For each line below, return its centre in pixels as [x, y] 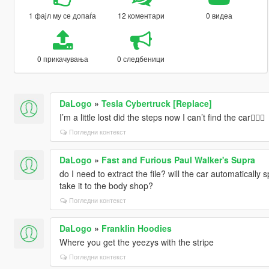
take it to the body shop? [106, 185]
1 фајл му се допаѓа [63, 15]
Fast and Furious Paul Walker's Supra [178, 159]
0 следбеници [141, 58]
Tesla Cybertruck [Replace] [156, 103]
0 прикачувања [62, 58]
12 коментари [141, 15]
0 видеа [219, 15]
